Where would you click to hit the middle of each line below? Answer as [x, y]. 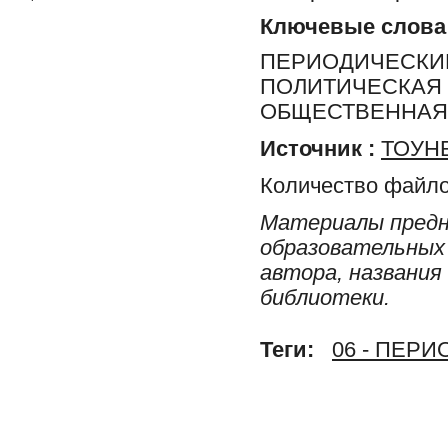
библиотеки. [325, 297]
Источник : [317, 148]
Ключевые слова [353, 26]
